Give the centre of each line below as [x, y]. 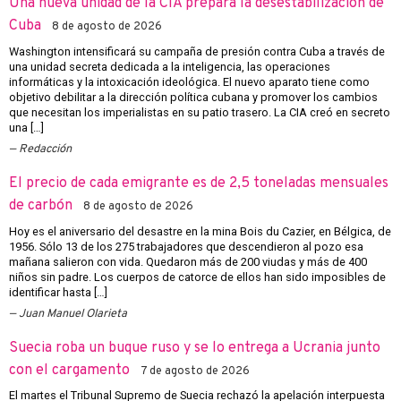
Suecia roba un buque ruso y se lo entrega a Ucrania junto [195, 348]
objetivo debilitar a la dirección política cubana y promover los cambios [193, 97]
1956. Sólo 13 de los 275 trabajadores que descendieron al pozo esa [186, 246]
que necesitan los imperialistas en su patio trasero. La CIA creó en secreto [200, 112]
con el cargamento [69, 370]
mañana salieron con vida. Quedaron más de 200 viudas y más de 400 [188, 261]
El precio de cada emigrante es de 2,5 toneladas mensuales [199, 184]
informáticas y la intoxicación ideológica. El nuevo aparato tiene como [189, 81]
